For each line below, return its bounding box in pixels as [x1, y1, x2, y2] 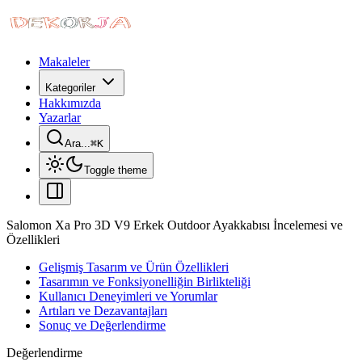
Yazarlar [39, 111, 81, 124]
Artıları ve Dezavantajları [39, 304, 167, 318]
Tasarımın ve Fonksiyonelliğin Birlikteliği [39, 275, 250, 288]
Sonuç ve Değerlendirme [39, 318, 166, 332]
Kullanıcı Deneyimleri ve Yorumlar [39, 289, 217, 303]
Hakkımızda [39, 96, 101, 110]
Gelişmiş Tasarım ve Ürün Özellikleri [39, 260, 229, 274]
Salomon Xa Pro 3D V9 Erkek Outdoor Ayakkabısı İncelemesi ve [6, 218, 343, 232]
